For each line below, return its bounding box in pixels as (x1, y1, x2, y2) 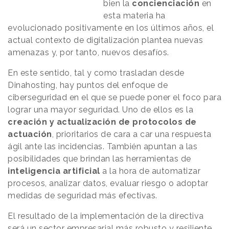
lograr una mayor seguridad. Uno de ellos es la (8, 104, 193, 114)
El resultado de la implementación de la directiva (8, 211, 204, 221)
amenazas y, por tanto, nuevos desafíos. (8, 47, 171, 57)
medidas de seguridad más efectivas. (8, 190, 159, 200)
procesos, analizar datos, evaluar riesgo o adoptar (8, 178, 208, 188)
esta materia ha (103, 10, 166, 20)
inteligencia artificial (8, 166, 102, 176)
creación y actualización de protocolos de (8, 117, 197, 127)
